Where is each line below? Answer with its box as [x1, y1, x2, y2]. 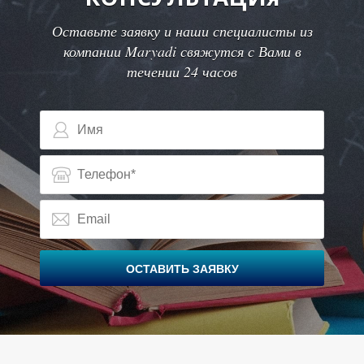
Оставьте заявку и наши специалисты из [51, 21, 313, 41]
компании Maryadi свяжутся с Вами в [63, 41, 301, 61]
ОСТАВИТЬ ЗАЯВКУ [125, 262, 239, 275]
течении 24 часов [127, 62, 237, 81]
